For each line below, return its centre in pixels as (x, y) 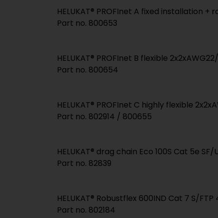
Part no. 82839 (84, 163)
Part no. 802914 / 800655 (104, 116)
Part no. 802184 (86, 210)
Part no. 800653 (87, 23)
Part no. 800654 (88, 70)
